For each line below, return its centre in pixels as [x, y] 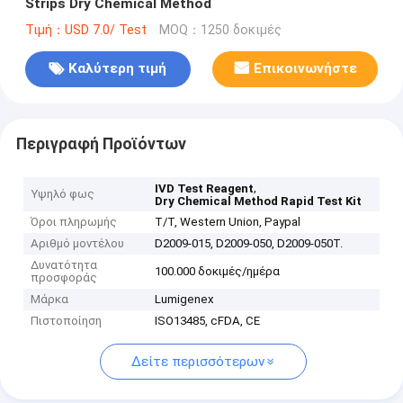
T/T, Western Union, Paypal [228, 222]
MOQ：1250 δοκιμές [220, 30]
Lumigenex [185, 300]
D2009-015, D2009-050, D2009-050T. [249, 244]
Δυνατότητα [64, 265]
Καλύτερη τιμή [118, 69]
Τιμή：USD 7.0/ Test [85, 30]
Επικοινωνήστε [305, 69]
